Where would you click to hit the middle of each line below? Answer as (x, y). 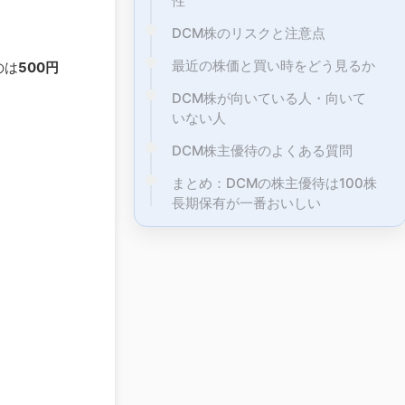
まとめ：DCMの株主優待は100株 (274, 183)
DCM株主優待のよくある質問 (262, 150)
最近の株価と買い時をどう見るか (273, 65)
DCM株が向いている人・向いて (269, 98)
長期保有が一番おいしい (246, 202)
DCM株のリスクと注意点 (249, 33)
